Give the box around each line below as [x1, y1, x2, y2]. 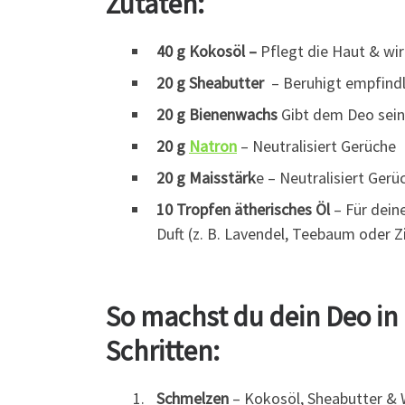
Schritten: [106, 332, 220, 368]
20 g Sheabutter [156, 71, 264, 93]
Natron [189, 135, 237, 156]
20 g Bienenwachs [156, 103, 278, 125]
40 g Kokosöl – [156, 40, 257, 61]
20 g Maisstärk [156, 166, 256, 188]
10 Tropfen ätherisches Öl [156, 198, 330, 220]
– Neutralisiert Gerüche [237, 135, 396, 156]
